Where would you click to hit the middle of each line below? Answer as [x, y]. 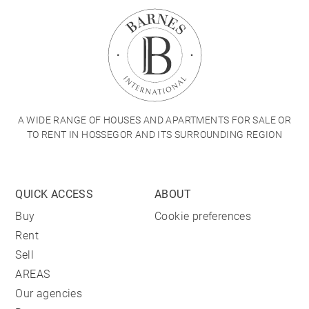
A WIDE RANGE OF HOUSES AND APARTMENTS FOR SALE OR [154, 120]
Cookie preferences [203, 216]
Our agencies [49, 293]
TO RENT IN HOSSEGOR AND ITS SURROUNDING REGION [154, 134]
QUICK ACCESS [54, 194]
